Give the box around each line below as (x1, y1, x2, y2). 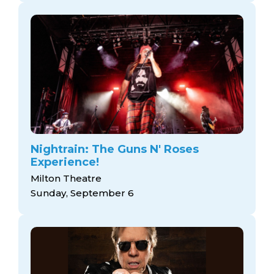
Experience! (31, 155, 99, 169)
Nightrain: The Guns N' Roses (31, 142, 199, 156)
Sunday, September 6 (31, 187, 134, 199)
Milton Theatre (31, 172, 102, 184)
